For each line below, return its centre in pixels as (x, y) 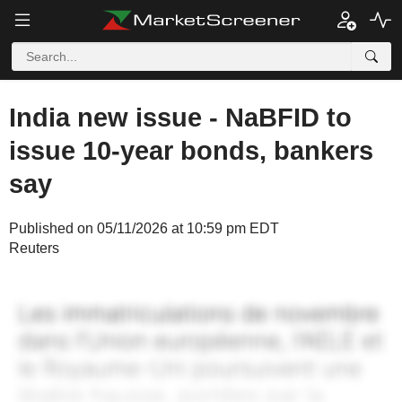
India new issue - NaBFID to (180, 118)
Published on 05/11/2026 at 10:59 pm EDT (144, 228)
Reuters (34, 248)
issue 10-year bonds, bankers (191, 151)
